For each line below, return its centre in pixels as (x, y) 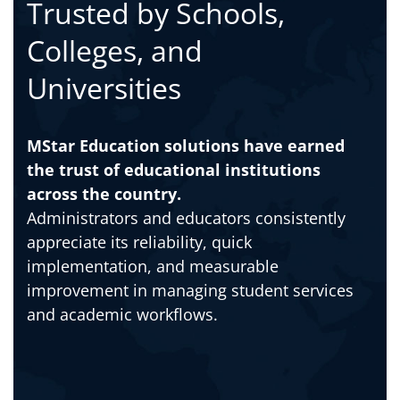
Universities (104, 87)
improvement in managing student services (190, 290)
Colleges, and (115, 50)
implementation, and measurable (153, 266)
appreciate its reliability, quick (139, 242)
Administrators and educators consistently (186, 217)
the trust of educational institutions (174, 169)
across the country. (104, 193)
